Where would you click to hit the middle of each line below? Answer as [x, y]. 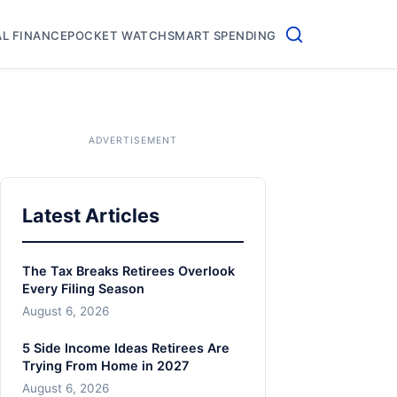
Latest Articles [91, 215]
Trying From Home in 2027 [105, 365]
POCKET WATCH [117, 35]
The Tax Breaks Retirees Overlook [128, 270]
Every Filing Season [83, 288]
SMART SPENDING [222, 35]
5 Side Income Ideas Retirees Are [126, 347]
